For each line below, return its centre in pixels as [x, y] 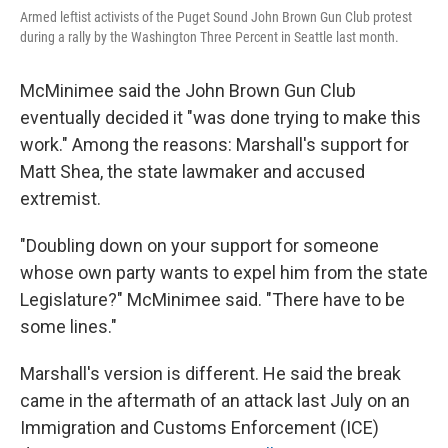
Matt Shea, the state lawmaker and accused [192, 171]
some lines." [68, 326]
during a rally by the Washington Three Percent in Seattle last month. [209, 37]
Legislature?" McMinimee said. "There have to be [212, 299]
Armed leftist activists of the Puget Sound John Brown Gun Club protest [216, 17]
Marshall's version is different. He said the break [210, 373]
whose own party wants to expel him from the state [224, 272]
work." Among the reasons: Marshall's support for [214, 144]
